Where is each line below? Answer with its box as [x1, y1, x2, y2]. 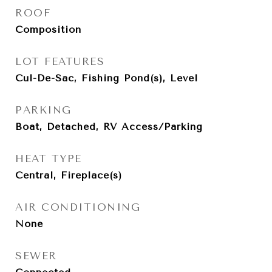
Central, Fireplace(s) [15, 169, 122, 181]
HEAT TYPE [15, 152, 82, 165]
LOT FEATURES [15, 55, 104, 67]
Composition [15, 24, 81, 35]
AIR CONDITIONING [15, 201, 140, 213]
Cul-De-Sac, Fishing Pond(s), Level [15, 72, 198, 84]
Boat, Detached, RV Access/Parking [15, 121, 203, 132]
